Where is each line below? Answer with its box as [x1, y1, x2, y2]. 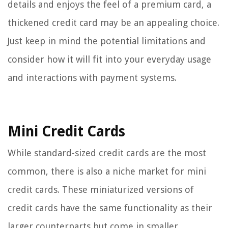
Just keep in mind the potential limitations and [8, 36, 206, 47]
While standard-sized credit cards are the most [8, 148, 206, 159]
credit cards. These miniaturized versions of [8, 184, 194, 195]
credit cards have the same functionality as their [8, 203, 212, 214]
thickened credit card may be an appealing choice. [8, 17, 219, 28]
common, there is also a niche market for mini [8, 166, 206, 177]
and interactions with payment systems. [8, 72, 177, 83]
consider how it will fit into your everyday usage [8, 54, 211, 65]
